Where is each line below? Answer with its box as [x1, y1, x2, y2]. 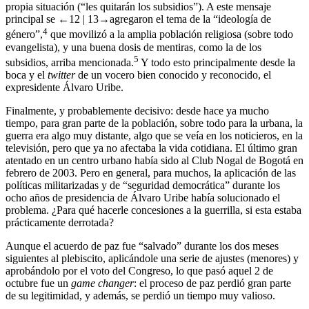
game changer [71, 277, 134, 289]
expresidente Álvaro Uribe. [6, 81, 123, 93]
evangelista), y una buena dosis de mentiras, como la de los [6, 41, 261, 53]
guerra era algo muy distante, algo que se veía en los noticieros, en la [6, 129, 303, 141]
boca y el [6, 68, 48, 81]
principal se [6, 13, 58, 26]
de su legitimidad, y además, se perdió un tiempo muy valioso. [6, 289, 275, 301]
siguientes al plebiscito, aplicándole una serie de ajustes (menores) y [6, 252, 299, 264]
